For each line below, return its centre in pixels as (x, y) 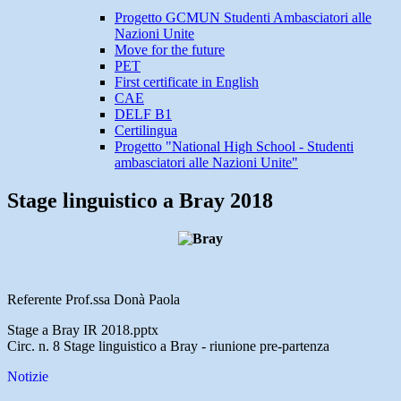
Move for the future (170, 50)
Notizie (28, 377)
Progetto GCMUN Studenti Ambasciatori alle (243, 18)
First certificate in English (187, 82)
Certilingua (146, 131)
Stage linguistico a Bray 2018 (140, 201)
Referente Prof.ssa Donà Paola (94, 300)
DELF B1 (143, 115)
